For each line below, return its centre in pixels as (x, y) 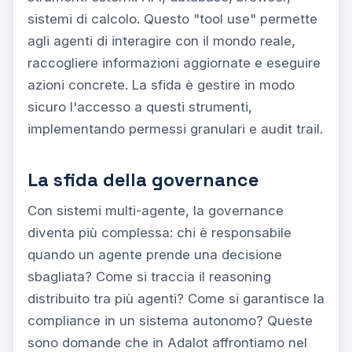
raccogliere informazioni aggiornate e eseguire (174, 62)
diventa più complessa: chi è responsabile (159, 232)
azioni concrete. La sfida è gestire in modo (161, 84)
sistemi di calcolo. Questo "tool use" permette (172, 18)
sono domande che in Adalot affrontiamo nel (167, 342)
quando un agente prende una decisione (155, 254)
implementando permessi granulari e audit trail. (175, 128)
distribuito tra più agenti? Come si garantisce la (176, 298)
